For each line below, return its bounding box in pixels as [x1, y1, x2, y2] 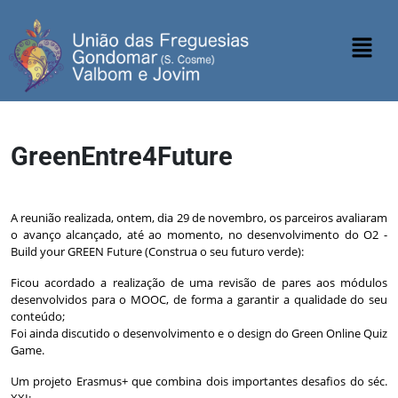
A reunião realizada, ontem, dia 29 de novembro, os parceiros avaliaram [11, 209, 387, 226]
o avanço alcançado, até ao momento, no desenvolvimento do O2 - [11, 226, 387, 243]
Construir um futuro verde [11, 178, 150, 195]
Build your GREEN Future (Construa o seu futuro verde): [11, 243, 304, 259]
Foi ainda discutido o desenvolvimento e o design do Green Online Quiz [11, 324, 387, 341]
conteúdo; [11, 307, 65, 324]
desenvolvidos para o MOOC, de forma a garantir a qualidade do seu [11, 291, 387, 307]
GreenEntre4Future [11, 140, 233, 171]
